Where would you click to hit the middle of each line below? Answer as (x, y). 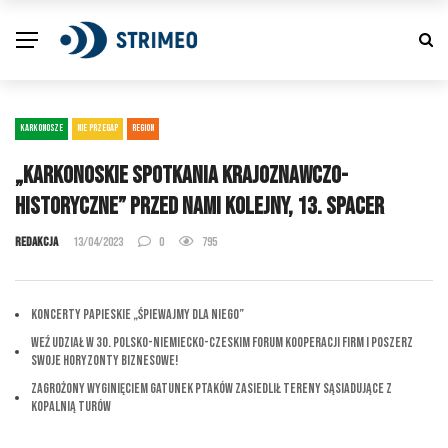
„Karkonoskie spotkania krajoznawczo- (181, 175)
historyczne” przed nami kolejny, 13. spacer (199, 206)
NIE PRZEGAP (97, 128)
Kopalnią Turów (71, 406)
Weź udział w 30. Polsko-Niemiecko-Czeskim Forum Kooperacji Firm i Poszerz (222, 342)
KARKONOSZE (41, 128)
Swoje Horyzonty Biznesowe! (104, 360)
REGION (143, 128)
